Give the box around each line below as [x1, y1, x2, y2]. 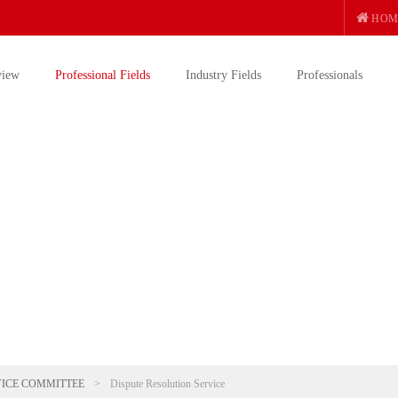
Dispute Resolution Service [110, 378, 225, 390]
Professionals [297, 68, 362, 82]
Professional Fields [55, 68, 150, 82]
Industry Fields [186, 68, 261, 82]
